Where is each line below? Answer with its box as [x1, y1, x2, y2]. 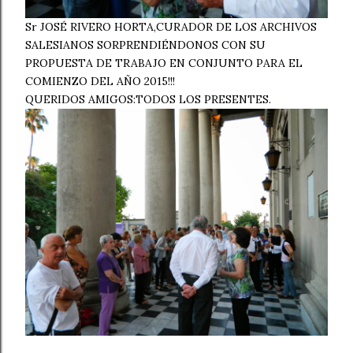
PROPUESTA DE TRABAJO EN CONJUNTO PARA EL [25, 56, 303, 70]
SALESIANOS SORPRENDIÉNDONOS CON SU [25, 38, 266, 52]
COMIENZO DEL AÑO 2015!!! [25, 74, 175, 88]
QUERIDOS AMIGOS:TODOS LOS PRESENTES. [25, 92, 271, 106]
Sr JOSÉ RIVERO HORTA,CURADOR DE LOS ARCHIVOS [25, 20, 317, 34]
